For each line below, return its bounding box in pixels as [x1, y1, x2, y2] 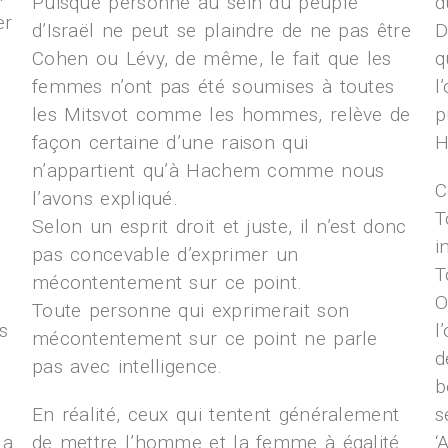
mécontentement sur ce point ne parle [31, 327, 378, 350]
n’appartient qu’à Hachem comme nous [31, 159, 385, 182]
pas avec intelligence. [31, 355, 230, 378]
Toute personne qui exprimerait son [31, 299, 350, 322]
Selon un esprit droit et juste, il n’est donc [31, 215, 407, 238]
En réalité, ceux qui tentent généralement [31, 403, 400, 426]
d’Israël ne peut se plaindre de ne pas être [31, 19, 411, 42]
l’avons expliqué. [31, 187, 179, 210]
